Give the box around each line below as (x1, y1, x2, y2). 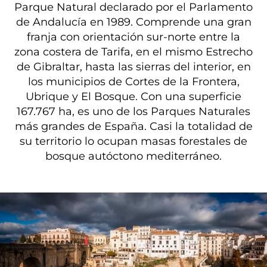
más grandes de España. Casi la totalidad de (14, 119, 253, 133)
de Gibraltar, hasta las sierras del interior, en (16, 60, 251, 73)
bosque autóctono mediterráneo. (45, 149, 222, 163)
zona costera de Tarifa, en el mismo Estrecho (14, 45, 253, 58)
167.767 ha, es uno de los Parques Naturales (17, 104, 250, 118)
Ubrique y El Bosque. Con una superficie (26, 89, 241, 103)
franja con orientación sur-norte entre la (27, 30, 240, 44)
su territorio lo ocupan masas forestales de (20, 134, 247, 148)
